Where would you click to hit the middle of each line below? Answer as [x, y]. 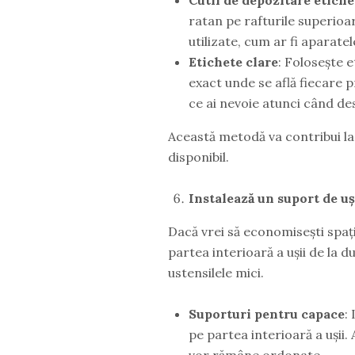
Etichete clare [233, 61]
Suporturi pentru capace [266, 313]
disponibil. [198, 157]
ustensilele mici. [216, 272]
